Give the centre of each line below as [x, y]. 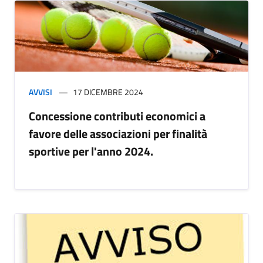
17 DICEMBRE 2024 [108, 92]
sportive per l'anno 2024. [91, 151]
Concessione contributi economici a [117, 116]
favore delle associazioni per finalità [118, 134]
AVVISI [41, 92]
